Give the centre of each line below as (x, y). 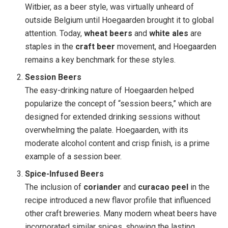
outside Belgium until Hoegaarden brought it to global (120, 20)
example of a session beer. (74, 157)
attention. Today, (55, 34)
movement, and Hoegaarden (166, 47)
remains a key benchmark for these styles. (101, 60)
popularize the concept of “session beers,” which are (119, 104)
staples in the (50, 47)
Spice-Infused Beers (65, 174)
